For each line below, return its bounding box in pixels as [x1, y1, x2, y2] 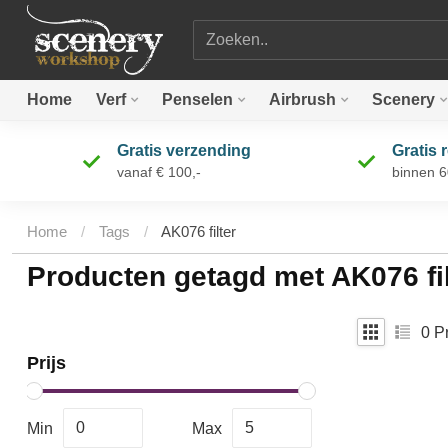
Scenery [372, 91, 435, 108]
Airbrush [269, 91, 336, 108]
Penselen [162, 91, 233, 108]
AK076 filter [161, 223, 236, 241]
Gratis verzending [116, 142, 251, 159]
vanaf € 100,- [116, 164, 201, 180]
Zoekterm [191, 22, 259, 40]
